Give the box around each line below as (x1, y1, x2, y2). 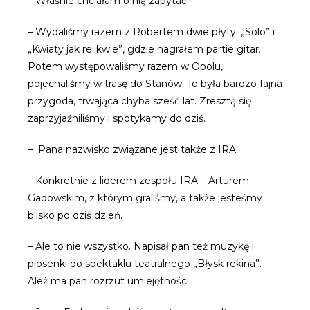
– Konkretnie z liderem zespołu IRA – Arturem (28, 174, 249, 187)
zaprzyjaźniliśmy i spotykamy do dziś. (28, 112, 206, 125)
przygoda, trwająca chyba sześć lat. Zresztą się (28, 95, 251, 107)
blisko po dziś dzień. (28, 209, 122, 221)
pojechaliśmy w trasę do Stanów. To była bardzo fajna (28, 77, 282, 90)
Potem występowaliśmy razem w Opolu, (28, 60, 223, 73)
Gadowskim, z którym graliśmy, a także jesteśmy (28, 192, 262, 204)
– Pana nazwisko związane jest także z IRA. (28, 143, 238, 156)
